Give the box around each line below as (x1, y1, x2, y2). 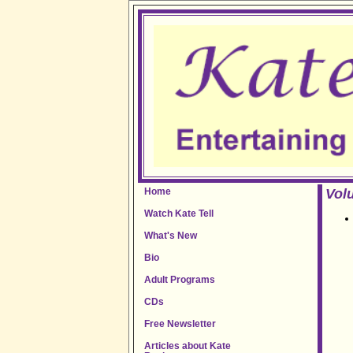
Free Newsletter (144, 318, 217, 329)
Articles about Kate (144, 340, 232, 351)
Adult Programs (144, 274, 216, 284)
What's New (144, 230, 198, 240)
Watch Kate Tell (144, 208, 214, 218)
